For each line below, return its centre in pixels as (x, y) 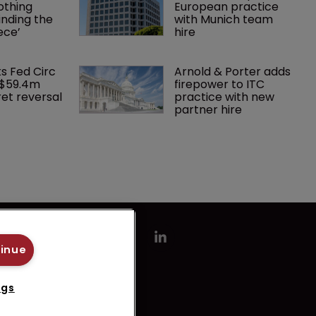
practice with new (226, 97)
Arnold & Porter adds (234, 71)
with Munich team (225, 19)
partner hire (208, 109)
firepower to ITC (221, 84)
